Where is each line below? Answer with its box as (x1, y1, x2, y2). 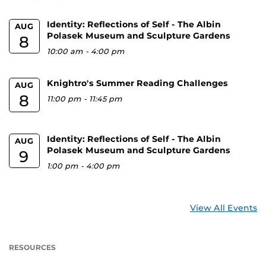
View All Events (190, 202, 257, 213)
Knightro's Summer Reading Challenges (47, 77, 229, 88)
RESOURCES (9, 242, 56, 252)
